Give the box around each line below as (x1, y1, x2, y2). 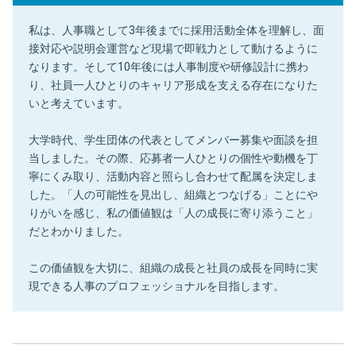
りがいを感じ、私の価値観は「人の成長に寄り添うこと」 (29, 206, 318, 219)
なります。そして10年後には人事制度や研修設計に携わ (29, 60, 308, 73)
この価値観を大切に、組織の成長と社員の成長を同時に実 (29, 261, 318, 274)
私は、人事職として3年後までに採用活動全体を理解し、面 (29, 23, 324, 37)
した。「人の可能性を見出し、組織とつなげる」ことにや (29, 188, 318, 201)
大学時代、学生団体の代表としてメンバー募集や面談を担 (29, 133, 318, 146)
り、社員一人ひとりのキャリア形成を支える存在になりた (29, 78, 318, 91)
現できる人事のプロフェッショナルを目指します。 (29, 279, 284, 292)
